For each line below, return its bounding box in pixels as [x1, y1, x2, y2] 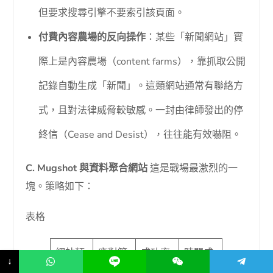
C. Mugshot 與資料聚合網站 [26, 161, 148, 175]
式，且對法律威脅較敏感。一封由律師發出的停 [38, 104, 244, 118]
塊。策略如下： [26, 180, 94, 194]
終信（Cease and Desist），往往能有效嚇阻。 [38, 128, 242, 142]
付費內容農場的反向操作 [38, 30, 146, 44]
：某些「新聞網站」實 [146, 30, 244, 44]
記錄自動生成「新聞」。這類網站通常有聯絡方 [38, 79, 244, 93]
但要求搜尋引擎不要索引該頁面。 [38, 6, 185, 20]
